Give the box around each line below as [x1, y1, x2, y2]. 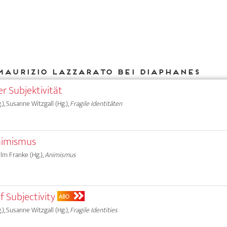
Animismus [45, 148, 77, 161]
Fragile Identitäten [70, 98, 123, 110]
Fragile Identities [70, 204, 118, 216]
